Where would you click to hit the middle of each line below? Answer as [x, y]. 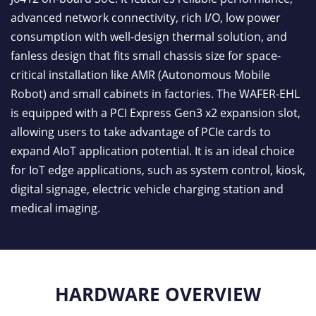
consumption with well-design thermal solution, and [149, 37]
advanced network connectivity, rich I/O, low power [146, 18]
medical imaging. [55, 208]
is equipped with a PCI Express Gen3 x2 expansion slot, [156, 113]
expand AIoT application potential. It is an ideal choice [153, 151]
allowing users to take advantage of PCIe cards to [141, 132]
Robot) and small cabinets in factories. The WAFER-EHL [155, 94]
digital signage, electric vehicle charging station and [147, 189]
